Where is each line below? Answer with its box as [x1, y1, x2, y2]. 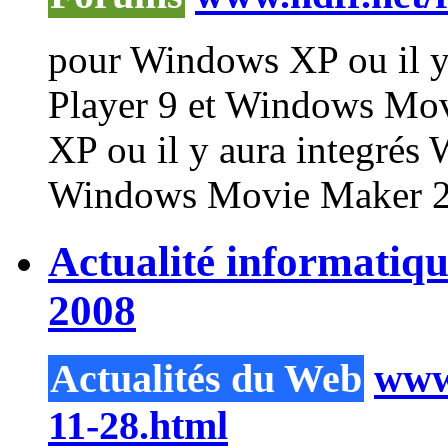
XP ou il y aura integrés [48, 127, 429, 171]
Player [48, 82, 148, 126]
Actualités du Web [50, 355, 362, 401]
